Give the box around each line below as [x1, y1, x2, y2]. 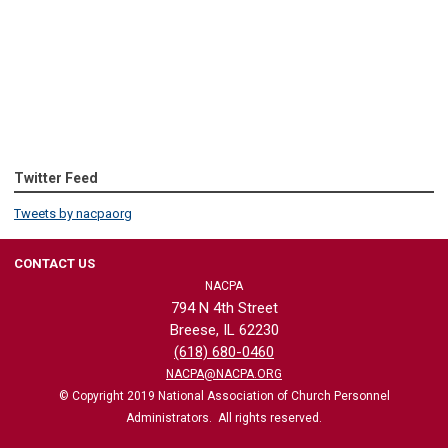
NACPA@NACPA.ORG [166, 366, 282, 381]
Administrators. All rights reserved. [126, 410, 322, 425]
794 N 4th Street [170, 298, 278, 317]
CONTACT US [14, 255, 95, 271]
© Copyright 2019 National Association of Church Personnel [58, 388, 390, 403]
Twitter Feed [14, 169, 98, 186]
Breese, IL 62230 [169, 320, 279, 339]
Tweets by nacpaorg [14, 205, 132, 221]
